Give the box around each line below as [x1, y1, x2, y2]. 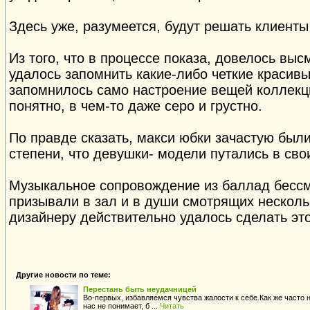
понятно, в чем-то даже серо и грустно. [9, 98, 262, 114]
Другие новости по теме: [16, 271, 111, 280]
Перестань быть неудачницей [83, 285, 197, 294]
